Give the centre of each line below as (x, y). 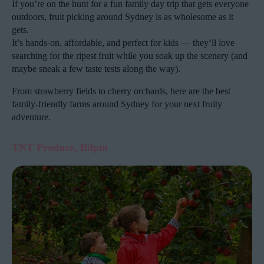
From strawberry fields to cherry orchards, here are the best (121, 91)
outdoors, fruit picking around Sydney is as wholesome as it (123, 16)
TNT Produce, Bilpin (60, 147)
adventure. (31, 117)
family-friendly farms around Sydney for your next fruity (117, 104)
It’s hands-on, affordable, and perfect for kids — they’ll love (123, 42)
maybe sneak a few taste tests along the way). (96, 68)
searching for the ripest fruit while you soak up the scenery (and (130, 55)
